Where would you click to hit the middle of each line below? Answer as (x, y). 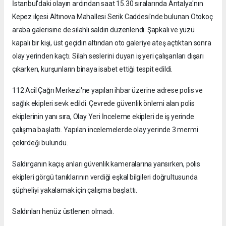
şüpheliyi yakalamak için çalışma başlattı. (75, 190)
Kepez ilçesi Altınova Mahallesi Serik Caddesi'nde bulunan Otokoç (112, 17)
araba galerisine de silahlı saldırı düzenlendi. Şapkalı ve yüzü (103, 30)
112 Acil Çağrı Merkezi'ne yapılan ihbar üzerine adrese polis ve (107, 91)
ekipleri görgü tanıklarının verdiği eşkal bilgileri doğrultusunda (105, 177)
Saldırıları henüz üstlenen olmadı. (63, 212)
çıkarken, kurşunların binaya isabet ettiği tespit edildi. (93, 69)
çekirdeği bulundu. (40, 143)
